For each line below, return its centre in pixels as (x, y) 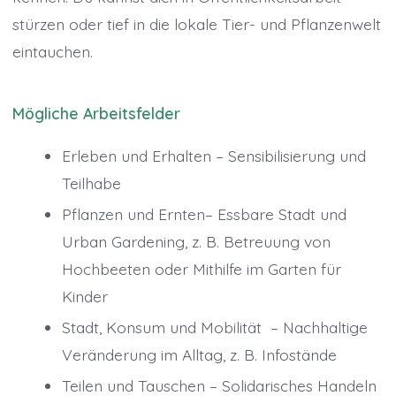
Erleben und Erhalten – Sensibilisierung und (213, 156)
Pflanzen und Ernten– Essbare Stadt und (204, 214)
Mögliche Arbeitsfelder (96, 113)
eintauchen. (52, 51)
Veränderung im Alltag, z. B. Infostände (199, 355)
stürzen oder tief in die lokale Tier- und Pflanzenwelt (196, 23)
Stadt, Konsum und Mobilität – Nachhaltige (214, 327)
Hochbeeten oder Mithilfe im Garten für (201, 269)
